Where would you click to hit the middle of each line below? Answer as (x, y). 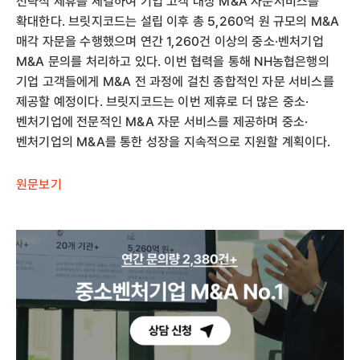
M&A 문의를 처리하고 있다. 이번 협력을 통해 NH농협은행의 (173, 62)
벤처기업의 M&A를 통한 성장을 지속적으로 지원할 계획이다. (174, 142)
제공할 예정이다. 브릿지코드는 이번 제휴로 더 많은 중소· (163, 102)
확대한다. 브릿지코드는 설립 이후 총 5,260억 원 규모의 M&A (178, 22)
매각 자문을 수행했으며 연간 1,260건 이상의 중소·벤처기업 (170, 42)
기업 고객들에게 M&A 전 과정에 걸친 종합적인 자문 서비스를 (175, 82)
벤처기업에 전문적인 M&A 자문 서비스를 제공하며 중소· (162, 122)
